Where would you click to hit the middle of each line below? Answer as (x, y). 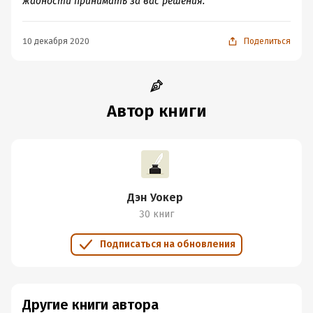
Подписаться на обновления (168, 244)
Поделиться (267, 41)
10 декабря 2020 (56, 41)
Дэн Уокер (155, 197)
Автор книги (156, 111)
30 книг (156, 214)
